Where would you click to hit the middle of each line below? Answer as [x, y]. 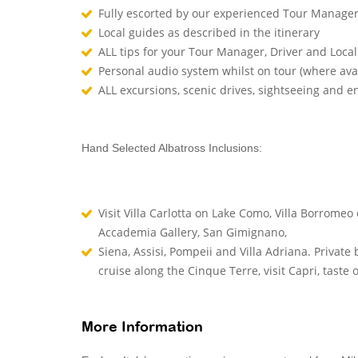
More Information [142, 328]
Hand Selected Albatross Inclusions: [172, 148]
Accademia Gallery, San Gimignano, [193, 232]
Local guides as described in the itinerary [209, 32]
